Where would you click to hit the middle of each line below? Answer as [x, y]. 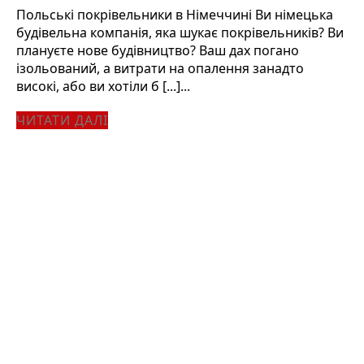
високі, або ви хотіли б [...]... [103, 87]
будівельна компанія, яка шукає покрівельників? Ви [180, 33]
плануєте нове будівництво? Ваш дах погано [158, 51]
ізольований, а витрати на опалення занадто [160, 69]
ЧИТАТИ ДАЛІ [62, 121]
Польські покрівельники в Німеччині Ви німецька [175, 15]
